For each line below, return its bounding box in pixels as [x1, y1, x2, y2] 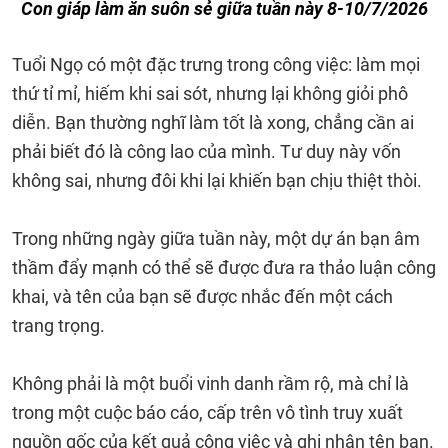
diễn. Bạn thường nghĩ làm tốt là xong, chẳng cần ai [12, 112, 414, 133]
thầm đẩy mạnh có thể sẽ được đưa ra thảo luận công [12, 257, 436, 278]
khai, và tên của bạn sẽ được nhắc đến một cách [12, 286, 393, 307]
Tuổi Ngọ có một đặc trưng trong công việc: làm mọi [12, 54, 420, 75]
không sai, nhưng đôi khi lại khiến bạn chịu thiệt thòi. [12, 170, 422, 191]
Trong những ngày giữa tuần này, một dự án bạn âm [12, 228, 420, 249]
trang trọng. [12, 315, 105, 336]
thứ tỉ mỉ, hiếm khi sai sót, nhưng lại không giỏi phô [12, 83, 408, 104]
